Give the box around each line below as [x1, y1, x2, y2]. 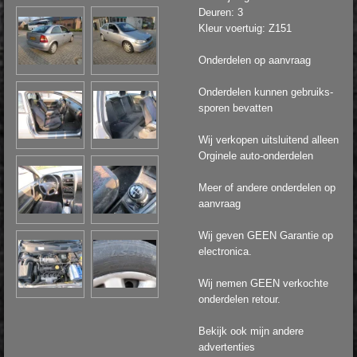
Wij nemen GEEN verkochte [198, 277, 328, 289]
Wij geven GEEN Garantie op [198, 229, 333, 241]
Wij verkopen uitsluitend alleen [198, 134, 339, 146]
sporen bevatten [198, 102, 273, 114]
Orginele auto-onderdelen [198, 150, 313, 162]
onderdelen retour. [198, 293, 280, 305]
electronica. [198, 245, 252, 257]
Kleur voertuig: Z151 [198, 22, 292, 34]
